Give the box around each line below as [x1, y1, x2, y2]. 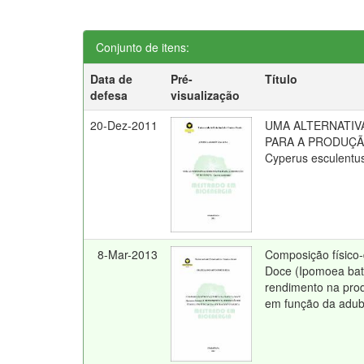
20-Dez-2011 [90, 117, 158, 133]
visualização [171, 87, 240, 103]
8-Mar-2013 [97, 246, 158, 262]
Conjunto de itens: [96, 39, 189, 55]
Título [265, 71, 298, 87]
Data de [90, 71, 133, 87]
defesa [90, 87, 128, 103]
